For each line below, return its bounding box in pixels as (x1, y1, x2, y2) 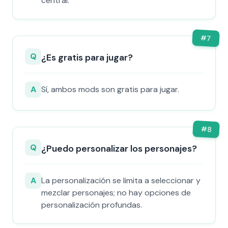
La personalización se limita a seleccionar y (41, 175, 201, 186)
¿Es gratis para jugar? (41, 51, 133, 64)
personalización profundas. (41, 199, 142, 210)
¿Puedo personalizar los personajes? (41, 142, 197, 155)
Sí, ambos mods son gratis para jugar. (41, 84, 179, 95)
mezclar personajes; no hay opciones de (41, 187, 191, 198)
